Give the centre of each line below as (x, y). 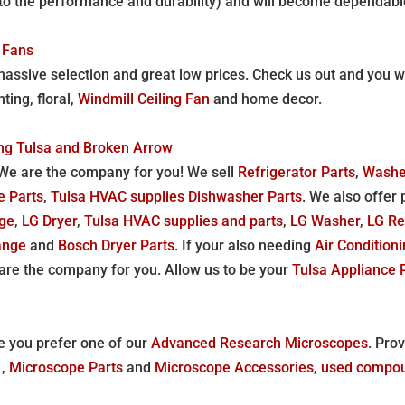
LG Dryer (50, 221)
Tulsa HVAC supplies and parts (184, 221)
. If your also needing (245, 245)
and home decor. (266, 99)
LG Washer (325, 221)
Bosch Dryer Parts (117, 245)
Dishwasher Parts (245, 196)
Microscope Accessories (235, 367)
